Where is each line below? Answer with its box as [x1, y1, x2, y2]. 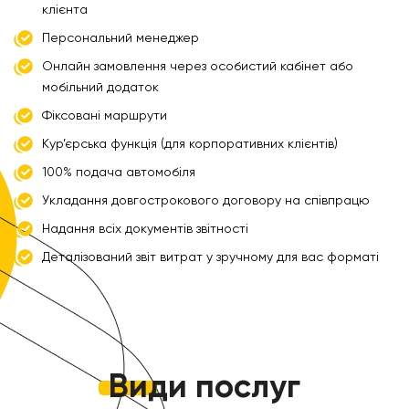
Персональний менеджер [42, 31, 199, 45]
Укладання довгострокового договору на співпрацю [42, 194, 370, 207]
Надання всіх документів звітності [42, 222, 248, 236]
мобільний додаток [42, 80, 159, 94]
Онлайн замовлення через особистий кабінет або [42, 59, 353, 73]
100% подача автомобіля [42, 165, 195, 179]
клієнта [42, 3, 88, 16]
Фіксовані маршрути [42, 109, 167, 122]
